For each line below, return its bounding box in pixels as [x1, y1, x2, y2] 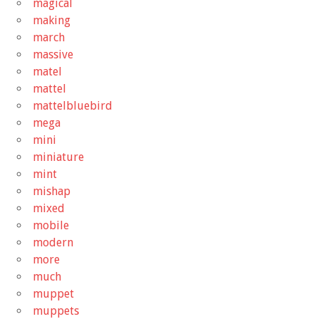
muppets [33, 303, 79, 318]
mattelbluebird [33, 98, 113, 113]
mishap [33, 184, 70, 198]
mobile [33, 218, 69, 232]
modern [33, 235, 73, 249]
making [33, 13, 70, 27]
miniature [33, 150, 84, 164]
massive [33, 47, 73, 61]
